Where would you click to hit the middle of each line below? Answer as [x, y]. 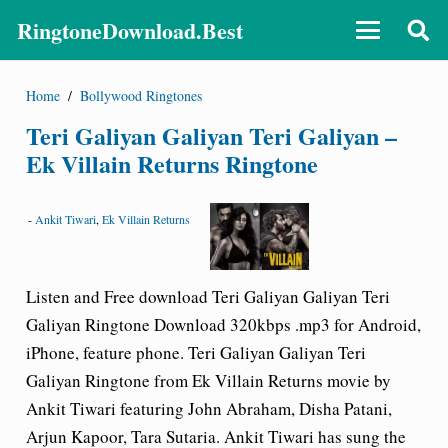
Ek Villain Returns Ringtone [171, 163]
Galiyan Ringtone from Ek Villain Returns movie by [208, 380]
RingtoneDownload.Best [130, 30]
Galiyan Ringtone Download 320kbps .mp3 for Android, [223, 324]
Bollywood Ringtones [141, 95]
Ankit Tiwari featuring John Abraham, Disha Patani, [208, 408]
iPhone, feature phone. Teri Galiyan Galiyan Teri [195, 352]
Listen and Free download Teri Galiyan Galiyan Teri [207, 296]
